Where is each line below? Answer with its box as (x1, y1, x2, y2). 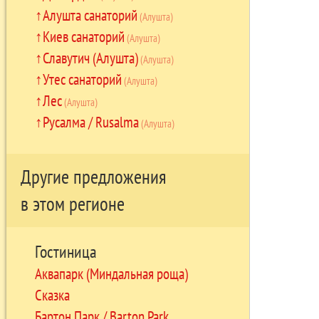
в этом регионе (20, 192, 125, 216)
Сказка (34, 284, 70, 305)
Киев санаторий (42, 26, 125, 46)
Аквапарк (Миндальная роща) (34, 263, 188, 283)
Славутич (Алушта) (42, 47, 138, 68)
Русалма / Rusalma (42, 111, 139, 132)
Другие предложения (20, 164, 166, 189)
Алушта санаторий (42, 4, 137, 25)
